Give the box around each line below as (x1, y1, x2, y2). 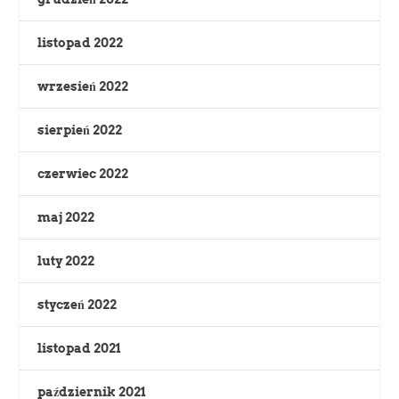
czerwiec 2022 (37, 166, 129, 181)
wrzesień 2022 (37, 78, 129, 94)
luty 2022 (37, 253, 95, 268)
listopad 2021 (37, 340, 122, 355)
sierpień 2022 (37, 122, 123, 137)
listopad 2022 (37, 35, 124, 50)
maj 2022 (37, 209, 95, 224)
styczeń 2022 (37, 297, 118, 312)
